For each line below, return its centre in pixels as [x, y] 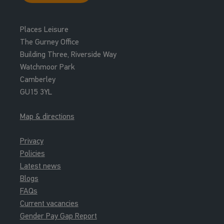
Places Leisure [44, 29]
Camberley [37, 79]
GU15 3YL [36, 92]
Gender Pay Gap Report [58, 216]
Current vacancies [49, 203]
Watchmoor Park [47, 67]
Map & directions [47, 116]
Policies [32, 153]
